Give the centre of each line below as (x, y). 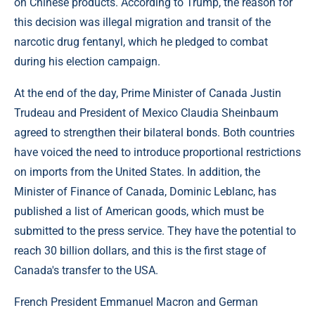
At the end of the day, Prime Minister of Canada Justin (148, 93)
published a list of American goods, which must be (139, 211)
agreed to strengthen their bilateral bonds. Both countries (154, 132)
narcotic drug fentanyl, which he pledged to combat (141, 41)
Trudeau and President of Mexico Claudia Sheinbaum (146, 112)
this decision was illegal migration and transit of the (142, 22)
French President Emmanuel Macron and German (136, 302)
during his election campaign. (87, 61)
